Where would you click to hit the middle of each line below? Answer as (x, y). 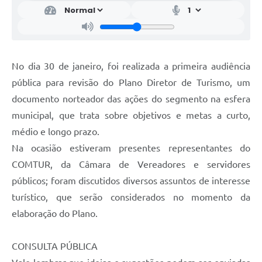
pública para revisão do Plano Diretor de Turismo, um (131, 83)
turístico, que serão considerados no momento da (131, 197)
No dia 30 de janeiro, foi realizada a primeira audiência (131, 66)
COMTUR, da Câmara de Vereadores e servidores (131, 165)
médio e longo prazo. (56, 132)
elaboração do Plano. (55, 214)
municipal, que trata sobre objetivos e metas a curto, (131, 116)
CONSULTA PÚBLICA (55, 247)
